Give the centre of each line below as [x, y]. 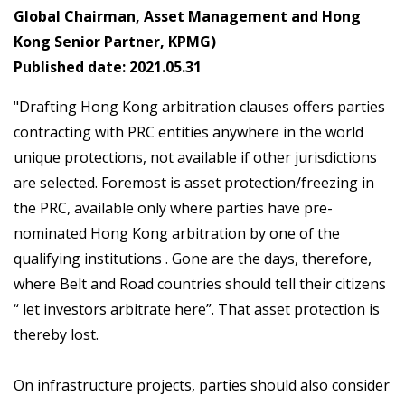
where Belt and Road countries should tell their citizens [200, 284]
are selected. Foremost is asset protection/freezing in [194, 183]
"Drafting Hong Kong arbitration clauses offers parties [199, 107]
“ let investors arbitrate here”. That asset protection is [197, 310]
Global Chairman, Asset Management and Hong [187, 17]
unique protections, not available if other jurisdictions [195, 158]
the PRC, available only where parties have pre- [173, 208]
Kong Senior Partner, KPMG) [115, 42]
